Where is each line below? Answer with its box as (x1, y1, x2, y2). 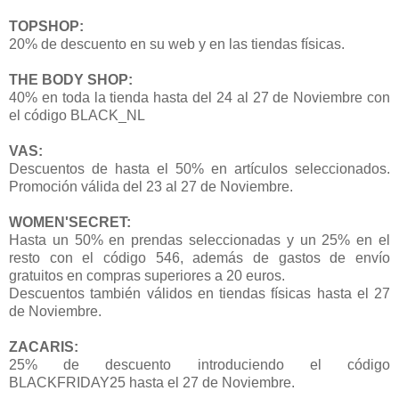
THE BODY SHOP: (9, 71, 133, 87)
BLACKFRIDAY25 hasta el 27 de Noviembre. (9, 374, 295, 390)
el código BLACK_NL (9, 107, 145, 123)
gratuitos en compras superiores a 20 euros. (9, 267, 285, 283)
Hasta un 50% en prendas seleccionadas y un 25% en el (9, 232, 390, 248)
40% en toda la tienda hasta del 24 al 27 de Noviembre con (9, 89, 390, 105)
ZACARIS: (9, 338, 78, 354)
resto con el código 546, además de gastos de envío (9, 249, 390, 265)
